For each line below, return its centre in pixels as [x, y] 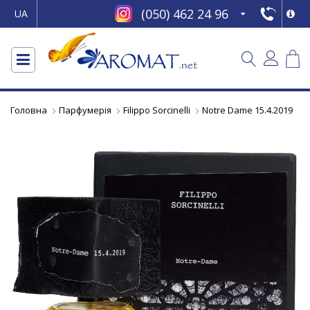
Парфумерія [85, 110]
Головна [29, 110]
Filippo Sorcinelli [157, 110]
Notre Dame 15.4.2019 [246, 110]
